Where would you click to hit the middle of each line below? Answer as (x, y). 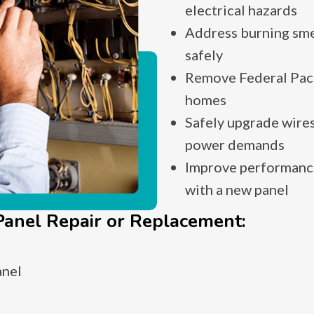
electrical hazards (241, 10)
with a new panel (237, 190)
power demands (235, 145)
